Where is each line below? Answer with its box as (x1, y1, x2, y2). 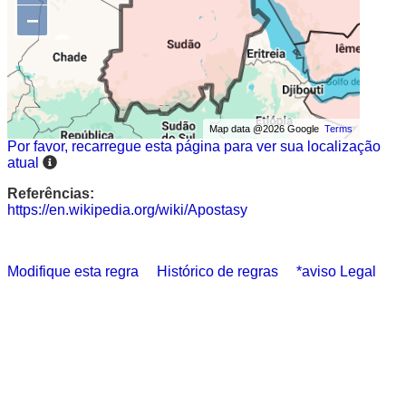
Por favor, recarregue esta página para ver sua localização (7, 138, 381, 154)
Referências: (7, 185, 94, 201)
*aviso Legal (296, 263, 376, 279)
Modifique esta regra (7, 263, 139, 279)
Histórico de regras (157, 263, 278, 279)
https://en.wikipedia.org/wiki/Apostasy (7, 201, 247, 217)
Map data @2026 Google (209, 123, 325, 135)
